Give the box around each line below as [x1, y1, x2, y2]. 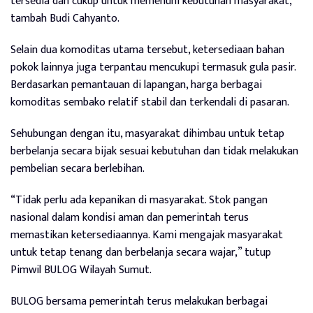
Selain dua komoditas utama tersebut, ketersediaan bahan [10, 40, 284, 59]
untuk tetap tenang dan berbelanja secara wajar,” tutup [10, 242, 271, 262]
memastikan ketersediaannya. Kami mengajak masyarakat [10, 225, 283, 245]
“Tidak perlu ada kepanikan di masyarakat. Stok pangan [10, 190, 268, 210]
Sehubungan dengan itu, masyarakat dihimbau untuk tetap [10, 124, 284, 143]
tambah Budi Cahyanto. [10, 8, 119, 28]
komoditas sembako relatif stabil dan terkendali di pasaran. [10, 92, 289, 112]
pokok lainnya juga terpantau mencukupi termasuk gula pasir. [10, 57, 296, 77]
